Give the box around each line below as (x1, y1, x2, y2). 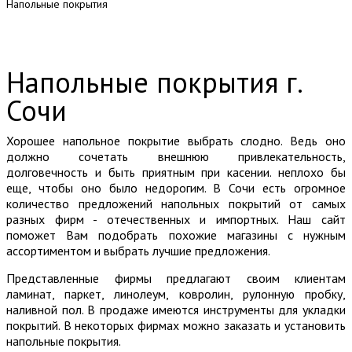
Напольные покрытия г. (6, 64, 301, 101)
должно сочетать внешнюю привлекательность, (6, 148, 346, 164)
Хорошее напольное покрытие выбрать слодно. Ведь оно (6, 133, 346, 148)
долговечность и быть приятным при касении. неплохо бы (6, 164, 346, 180)
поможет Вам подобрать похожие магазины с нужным (6, 227, 346, 243)
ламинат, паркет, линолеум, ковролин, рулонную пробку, (6, 286, 346, 302)
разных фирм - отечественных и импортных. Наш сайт (6, 211, 346, 227)
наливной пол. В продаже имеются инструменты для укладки (6, 302, 346, 317)
